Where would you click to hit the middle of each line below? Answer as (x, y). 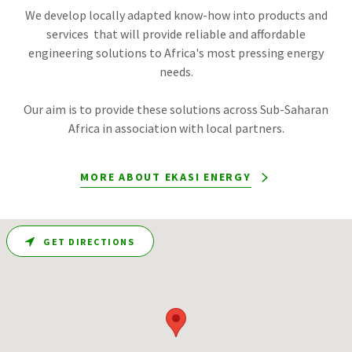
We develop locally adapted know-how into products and (176, 15)
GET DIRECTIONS (89, 241)
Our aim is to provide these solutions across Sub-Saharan (176, 109)
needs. (176, 71)
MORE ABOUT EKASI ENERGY (166, 177)
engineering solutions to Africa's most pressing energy (176, 53)
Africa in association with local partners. (176, 128)
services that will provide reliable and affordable (176, 34)
